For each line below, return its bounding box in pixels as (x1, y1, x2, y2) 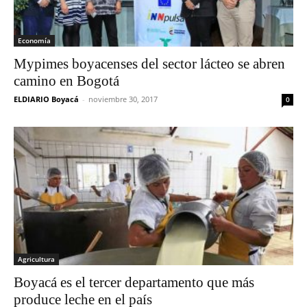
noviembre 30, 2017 (88, 94, 158, 105)
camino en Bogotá (14, 73, 119, 90)
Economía (18, 36, 51, 46)
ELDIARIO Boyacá (14, 94, 79, 105)
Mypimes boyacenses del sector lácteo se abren (14, 56, 285, 73)
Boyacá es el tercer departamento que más (14, 273, 254, 291)
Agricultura (18, 254, 55, 264)
